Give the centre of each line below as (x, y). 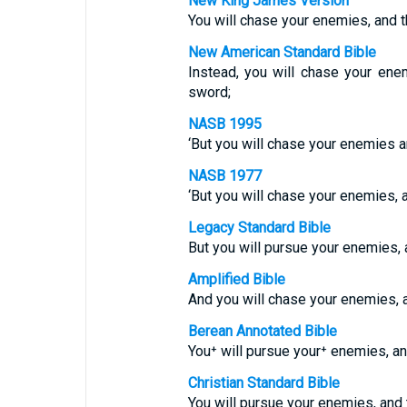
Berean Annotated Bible (262, 331)
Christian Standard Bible (263, 383)
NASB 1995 (224, 124)
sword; (209, 92)
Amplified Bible (236, 279)
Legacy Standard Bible (259, 228)
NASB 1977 (224, 176)
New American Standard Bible (282, 52)
